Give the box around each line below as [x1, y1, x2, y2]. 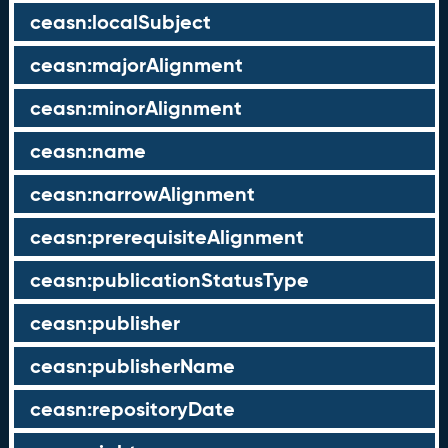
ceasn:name [29, 138, 146, 164]
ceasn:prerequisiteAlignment [29, 224, 304, 250]
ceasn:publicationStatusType [29, 267, 309, 293]
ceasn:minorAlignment [29, 95, 242, 121]
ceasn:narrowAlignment [29, 181, 255, 207]
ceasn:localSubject [29, 9, 211, 35]
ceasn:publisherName [29, 353, 235, 379]
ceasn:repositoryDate [29, 396, 235, 422]
